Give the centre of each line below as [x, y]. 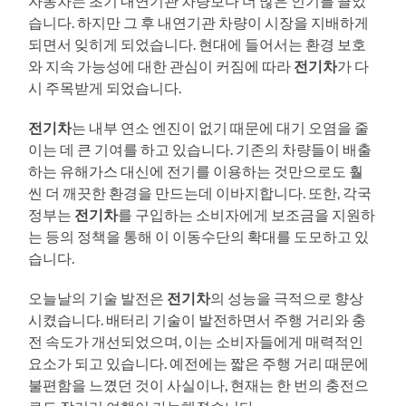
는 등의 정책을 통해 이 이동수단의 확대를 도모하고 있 [199, 236]
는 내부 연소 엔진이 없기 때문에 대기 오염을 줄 [221, 127]
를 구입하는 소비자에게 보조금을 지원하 [247, 214]
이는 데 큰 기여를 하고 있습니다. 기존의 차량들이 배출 [200, 149]
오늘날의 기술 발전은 [98, 297]
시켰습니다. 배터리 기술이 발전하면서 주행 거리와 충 [198, 319]
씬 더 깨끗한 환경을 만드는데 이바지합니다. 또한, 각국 [200, 192]
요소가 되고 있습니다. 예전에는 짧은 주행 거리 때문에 [199, 362]
